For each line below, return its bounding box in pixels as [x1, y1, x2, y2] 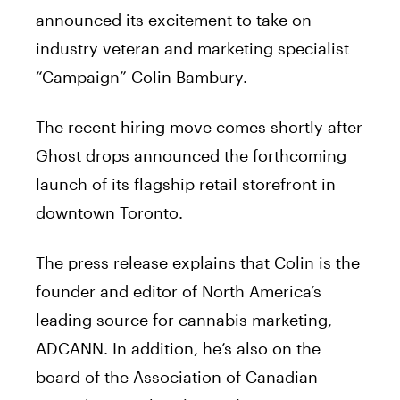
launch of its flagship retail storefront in [36, 173, 336, 194]
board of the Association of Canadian [36, 366, 318, 387]
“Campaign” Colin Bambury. [36, 66, 252, 87]
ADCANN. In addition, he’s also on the [36, 337, 321, 358]
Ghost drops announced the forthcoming [36, 145, 346, 165]
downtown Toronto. [36, 202, 187, 222]
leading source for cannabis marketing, [36, 309, 332, 329]
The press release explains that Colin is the [36, 252, 360, 272]
